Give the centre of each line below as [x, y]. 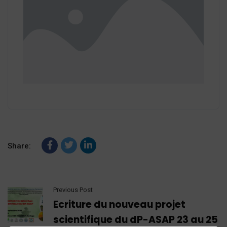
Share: [19, 146]
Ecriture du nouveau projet [119, 205]
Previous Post [73, 190]
